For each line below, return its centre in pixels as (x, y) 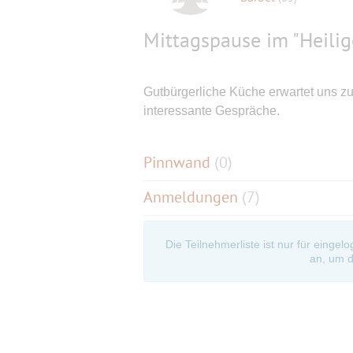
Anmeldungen (193, 197)
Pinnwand (179, 162)
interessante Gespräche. (212, 111)
